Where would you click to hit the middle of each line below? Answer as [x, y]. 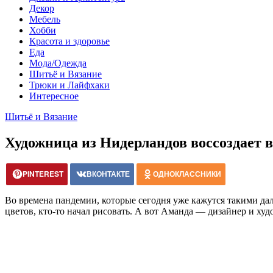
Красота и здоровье [69, 41]
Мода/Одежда [58, 63]
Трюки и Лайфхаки [69, 85]
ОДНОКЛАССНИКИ [187, 173]
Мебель [45, 19]
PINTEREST [43, 173]
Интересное [54, 96]
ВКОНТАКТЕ [108, 173]
